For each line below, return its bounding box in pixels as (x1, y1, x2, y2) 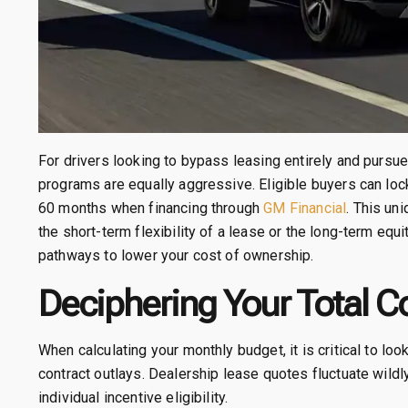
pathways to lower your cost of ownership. (38, 247, 314, 265)
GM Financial (263, 199, 347, 218)
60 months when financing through (38, 199, 264, 218)
